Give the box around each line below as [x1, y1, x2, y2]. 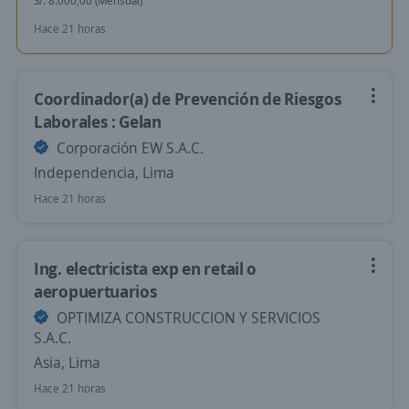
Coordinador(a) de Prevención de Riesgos [34, 88, 342, 110]
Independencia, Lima [34, 163, 174, 183]
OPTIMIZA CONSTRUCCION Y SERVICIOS [53, 308, 320, 328]
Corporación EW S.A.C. [53, 138, 204, 158]
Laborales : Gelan [34, 110, 162, 132]
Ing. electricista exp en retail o [34, 257, 257, 279]
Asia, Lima [34, 352, 100, 372]
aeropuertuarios [34, 280, 158, 302]
